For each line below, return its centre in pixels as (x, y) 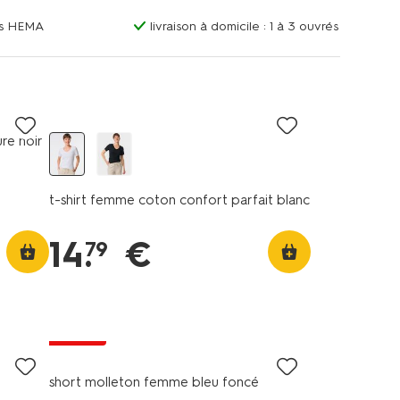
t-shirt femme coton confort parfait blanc (179, 200)
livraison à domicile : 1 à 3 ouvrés (244, 26)
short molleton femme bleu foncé (154, 382)
